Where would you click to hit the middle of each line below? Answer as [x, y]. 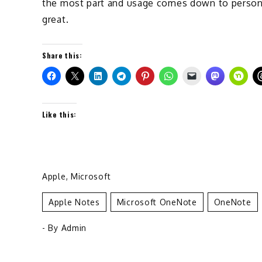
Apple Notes [74, 202]
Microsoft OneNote [157, 202]
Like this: [59, 114]
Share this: [62, 55]
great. [56, 19]
